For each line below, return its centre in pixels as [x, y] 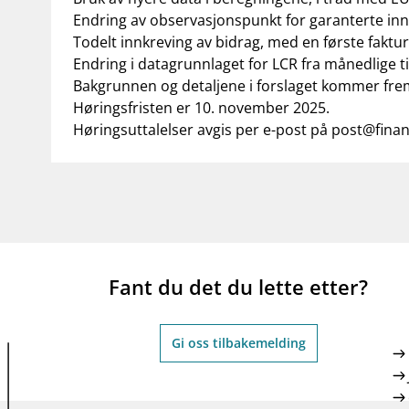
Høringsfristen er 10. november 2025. [201, 108]
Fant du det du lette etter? [239, 287]
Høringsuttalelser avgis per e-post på [202, 130]
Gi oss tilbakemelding [238, 343]
